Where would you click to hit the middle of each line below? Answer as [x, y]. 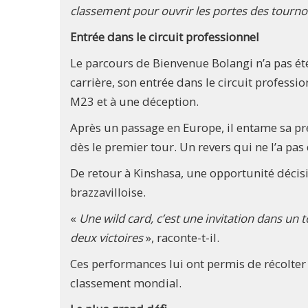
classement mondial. [126, 283]
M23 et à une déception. [134, 101]
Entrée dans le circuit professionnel [165, 36]
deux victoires [107, 237]
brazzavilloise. [108, 192]
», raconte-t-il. [181, 237]
